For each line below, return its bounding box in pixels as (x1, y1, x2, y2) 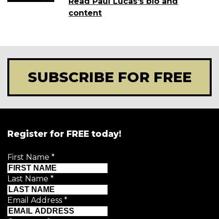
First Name (7, 153, 51, 162)
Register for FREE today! (7, 129, 121, 139)
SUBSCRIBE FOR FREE (27, 68, 192, 86)
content (68, 8, 102, 18)
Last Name (7, 174, 50, 184)
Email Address (7, 196, 64, 205)
